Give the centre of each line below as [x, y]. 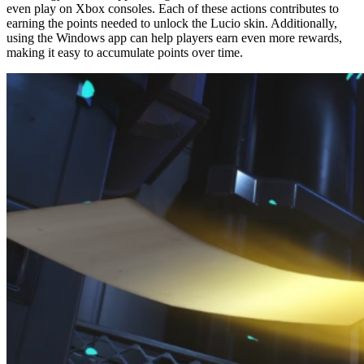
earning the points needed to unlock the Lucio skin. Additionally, [172, 23]
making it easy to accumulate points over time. [125, 52]
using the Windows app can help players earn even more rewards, [174, 37]
